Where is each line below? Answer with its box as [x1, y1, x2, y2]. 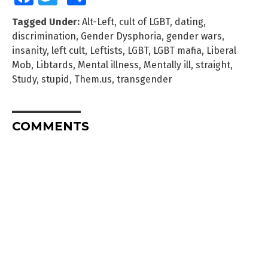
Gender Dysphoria [81, 30, 162, 42]
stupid [41, 73, 69, 85]
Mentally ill [144, 59, 191, 71]
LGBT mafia [153, 44, 202, 56]
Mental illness [78, 59, 139, 71]
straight [196, 59, 230, 71]
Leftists [90, 44, 123, 56]
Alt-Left [82, 16, 114, 28]
